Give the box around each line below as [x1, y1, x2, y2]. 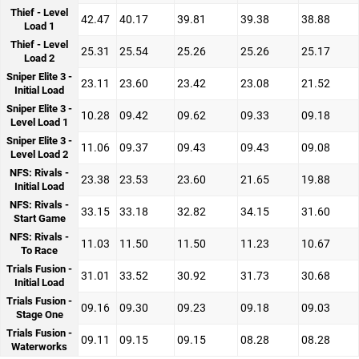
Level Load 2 [10, 148, 68, 161]
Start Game [13, 212, 66, 225]
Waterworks [11, 341, 67, 353]
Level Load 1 [10, 116, 68, 129]
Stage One [15, 309, 63, 321]
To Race [21, 244, 58, 257]
